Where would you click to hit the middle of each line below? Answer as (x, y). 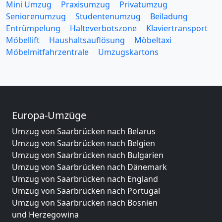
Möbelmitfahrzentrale (47, 52)
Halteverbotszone (103, 28)
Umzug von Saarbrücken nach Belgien (83, 143)
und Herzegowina (45, 215)
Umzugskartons (128, 52)
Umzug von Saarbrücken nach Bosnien (85, 203)
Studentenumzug (108, 16)
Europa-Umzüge (49, 115)
